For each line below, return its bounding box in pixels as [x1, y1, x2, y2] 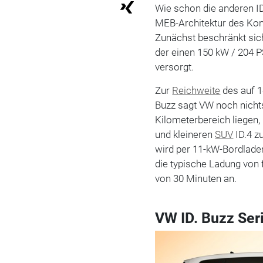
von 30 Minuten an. [155, 172, 237, 184]
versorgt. [155, 60, 194, 73]
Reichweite [172, 84, 221, 96]
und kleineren [155, 128, 215, 140]
